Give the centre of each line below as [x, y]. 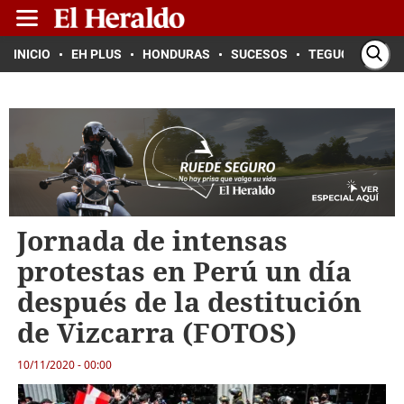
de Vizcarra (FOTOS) [156, 332]
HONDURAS [176, 54]
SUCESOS [259, 54]
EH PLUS [96, 54]
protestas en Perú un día [184, 271]
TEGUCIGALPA [350, 54]
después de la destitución [189, 302]
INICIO [32, 54]
